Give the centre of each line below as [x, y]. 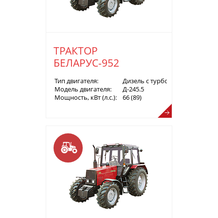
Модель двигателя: [83, 89]
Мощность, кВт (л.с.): [86, 97]
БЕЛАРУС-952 [86, 63]
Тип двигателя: [76, 81]
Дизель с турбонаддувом [160, 81]
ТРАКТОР [76, 50]
